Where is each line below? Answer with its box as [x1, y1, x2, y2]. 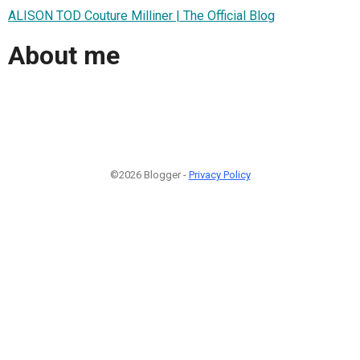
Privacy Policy [188, 168, 251, 181]
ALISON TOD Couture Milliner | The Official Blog [8, 7, 275, 23]
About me [8, 40, 120, 72]
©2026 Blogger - [109, 168, 189, 181]
